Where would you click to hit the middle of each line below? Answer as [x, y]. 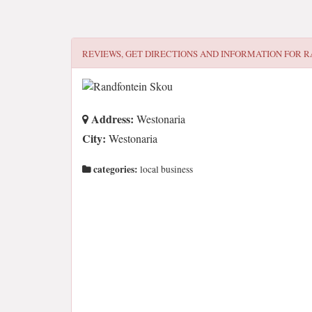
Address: [111, 119]
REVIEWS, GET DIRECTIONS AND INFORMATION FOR [193, 54]
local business [165, 169]
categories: [115, 169]
